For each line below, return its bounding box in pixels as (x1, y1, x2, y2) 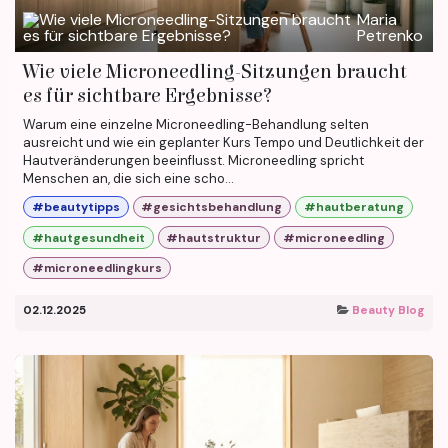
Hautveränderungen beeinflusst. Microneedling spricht (23, 151, 364, 169)
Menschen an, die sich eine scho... (23, 169, 234, 187)
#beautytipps (31, 199, 120, 216)
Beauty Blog (352, 303, 425, 319)
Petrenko (357, 24, 424, 46)
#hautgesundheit (31, 229, 145, 246)
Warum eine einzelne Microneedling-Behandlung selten (23, 115, 369, 133)
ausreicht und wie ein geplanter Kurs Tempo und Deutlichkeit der (23, 133, 424, 151)
